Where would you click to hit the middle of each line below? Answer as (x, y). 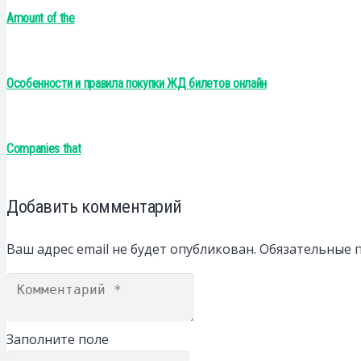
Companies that (44, 149)
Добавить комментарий (95, 206)
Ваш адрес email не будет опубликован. (131, 249)
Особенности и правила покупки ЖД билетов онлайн (137, 84)
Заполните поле (58, 340)
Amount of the (41, 18)
